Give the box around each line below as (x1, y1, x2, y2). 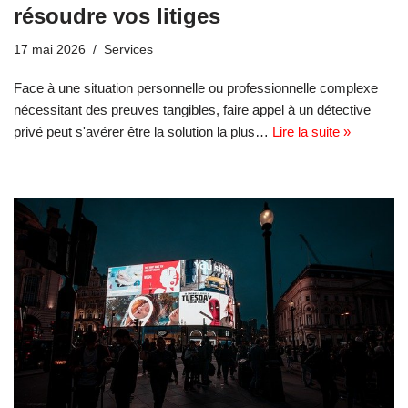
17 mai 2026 (14, 43, 86, 57)
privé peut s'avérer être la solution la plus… (14, 124, 272, 140)
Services (104, 43, 153, 57)
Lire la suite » (272, 124, 351, 140)
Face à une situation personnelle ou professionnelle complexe (14, 80, 378, 97)
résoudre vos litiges (14, 4, 220, 29)
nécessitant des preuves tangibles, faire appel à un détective (14, 102, 371, 118)
